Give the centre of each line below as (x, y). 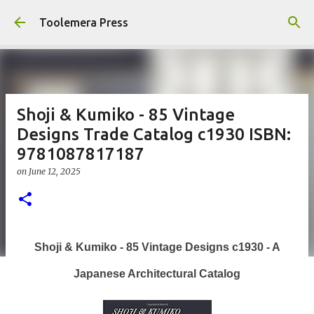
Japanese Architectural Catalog (157, 274)
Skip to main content (157, 18)
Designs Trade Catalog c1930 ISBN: (154, 134)
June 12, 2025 (55, 171)
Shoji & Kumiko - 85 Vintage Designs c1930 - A (157, 247)
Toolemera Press (84, 22)
